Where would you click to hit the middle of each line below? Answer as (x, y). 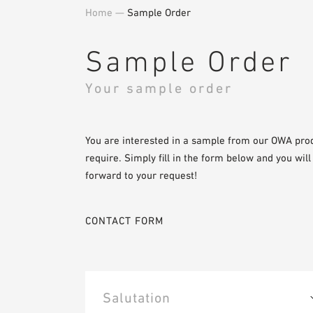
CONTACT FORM (124, 220)
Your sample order (159, 88)
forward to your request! (141, 175)
